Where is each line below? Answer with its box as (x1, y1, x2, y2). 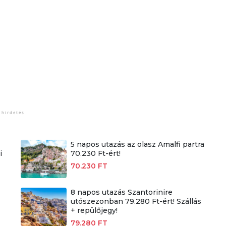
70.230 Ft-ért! (71, 148, 121, 158)
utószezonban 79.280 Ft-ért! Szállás (71, 197, 202, 206)
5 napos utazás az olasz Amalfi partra (71, 139, 205, 149)
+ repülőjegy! (71, 206, 118, 215)
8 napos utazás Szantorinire (71, 188, 173, 197)
